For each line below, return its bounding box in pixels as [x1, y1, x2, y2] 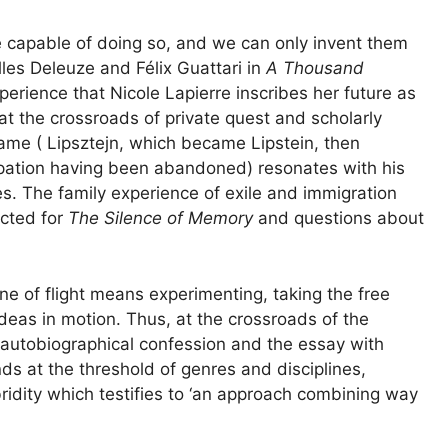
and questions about [253, 208, 424, 229]
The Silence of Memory [68, 208, 253, 229]
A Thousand [266, 58, 364, 79]
